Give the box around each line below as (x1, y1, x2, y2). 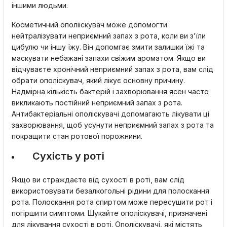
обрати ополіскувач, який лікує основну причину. (12, 76, 185, 85)
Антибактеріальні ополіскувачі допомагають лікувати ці (12, 109, 209, 118)
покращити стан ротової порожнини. (12, 132, 144, 140)
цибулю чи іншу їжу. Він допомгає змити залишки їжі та (12, 43, 205, 51)
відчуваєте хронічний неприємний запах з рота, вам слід (12, 65, 213, 73)
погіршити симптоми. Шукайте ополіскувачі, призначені (12, 209, 207, 217)
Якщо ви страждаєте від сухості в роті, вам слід (12, 175, 184, 184)
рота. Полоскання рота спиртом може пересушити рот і (12, 198, 212, 206)
